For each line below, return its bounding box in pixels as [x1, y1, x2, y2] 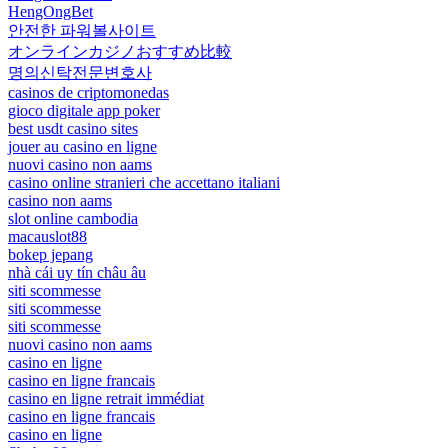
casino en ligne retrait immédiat [8, 389, 204, 407]
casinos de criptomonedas [8, 83, 169, 101]
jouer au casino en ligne [8, 137, 157, 155]
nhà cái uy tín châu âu [8, 263, 146, 281]
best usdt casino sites [8, 119, 138, 137]
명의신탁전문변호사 [8, 63, 152, 81]
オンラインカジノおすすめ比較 [8, 42, 232, 60]
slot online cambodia [8, 209, 138, 227]
